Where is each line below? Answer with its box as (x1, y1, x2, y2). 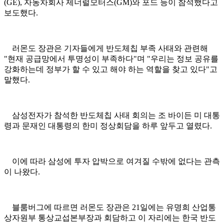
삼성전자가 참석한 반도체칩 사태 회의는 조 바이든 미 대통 (4, 111, 220, 120)
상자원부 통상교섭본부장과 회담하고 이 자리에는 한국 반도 (4, 213, 216, 222)
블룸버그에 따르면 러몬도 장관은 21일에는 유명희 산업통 (4, 203, 216, 212)
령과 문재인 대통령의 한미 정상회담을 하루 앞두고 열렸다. (4, 121, 212, 130)
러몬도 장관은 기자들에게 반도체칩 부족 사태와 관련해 (4, 44, 208, 53)
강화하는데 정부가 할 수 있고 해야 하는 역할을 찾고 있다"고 (4, 65, 217, 74)
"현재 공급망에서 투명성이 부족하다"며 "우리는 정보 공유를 (4, 54, 218, 63)
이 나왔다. (4, 167, 40, 176)
